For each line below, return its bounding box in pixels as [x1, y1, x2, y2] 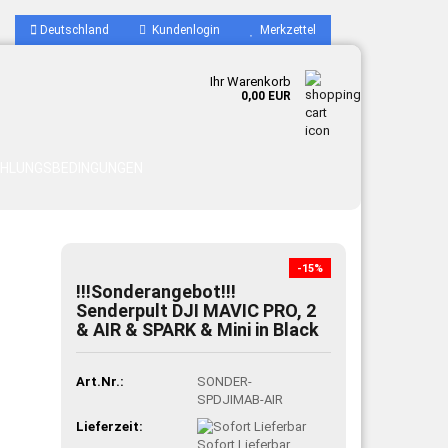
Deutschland [37, 23, 109, 37]
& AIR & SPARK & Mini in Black [76, 319, 320, 340]
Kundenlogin [146, 23, 220, 37]
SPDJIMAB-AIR [197, 391, 284, 407]
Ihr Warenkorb [210, 74, 291, 89]
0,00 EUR [241, 89, 291, 103]
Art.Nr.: [76, 373, 125, 389]
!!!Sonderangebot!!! [76, 281, 237, 302]
